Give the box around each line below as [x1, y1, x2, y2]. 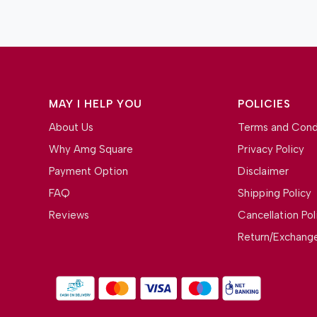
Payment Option [49, 164, 129, 178]
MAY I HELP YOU [49, 98, 143, 111]
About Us [49, 120, 94, 134]
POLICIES [237, 98, 291, 111]
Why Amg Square [49, 142, 134, 156]
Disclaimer [237, 164, 289, 178]
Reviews [49, 208, 90, 221]
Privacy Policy [237, 142, 304, 156]
